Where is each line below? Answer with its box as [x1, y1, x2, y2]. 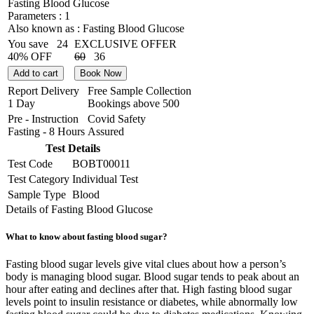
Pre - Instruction [8, 112, 78, 125]
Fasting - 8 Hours [8, 125, 85, 137]
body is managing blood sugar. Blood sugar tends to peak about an [6, 271, 299, 283]
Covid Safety [88, 112, 146, 125]
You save [8, 37, 54, 50]
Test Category [8, 172, 69, 185]
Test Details [46, 142, 100, 154]
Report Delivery [8, 84, 79, 97]
